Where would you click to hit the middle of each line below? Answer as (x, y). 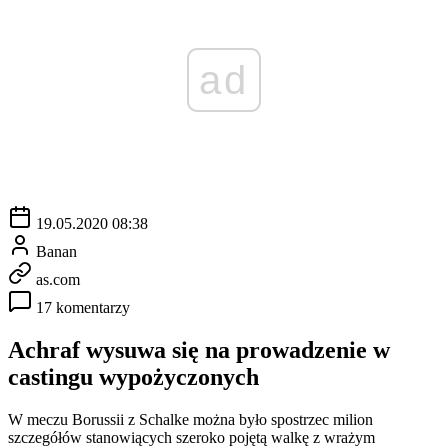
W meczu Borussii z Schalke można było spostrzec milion (190, 419)
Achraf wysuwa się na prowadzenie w (199, 349)
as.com (58, 279)
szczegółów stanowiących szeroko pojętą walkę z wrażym (191, 437)
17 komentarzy (83, 307)
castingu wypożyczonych (133, 376)
